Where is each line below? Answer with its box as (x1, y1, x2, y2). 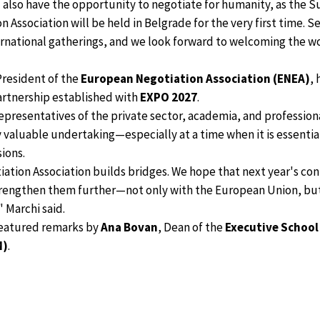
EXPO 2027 (140, 89, 197, 106)
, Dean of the (158, 219, 225, 236)
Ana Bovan (101, 219, 158, 236)
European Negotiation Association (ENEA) (81, 71, 310, 87)
